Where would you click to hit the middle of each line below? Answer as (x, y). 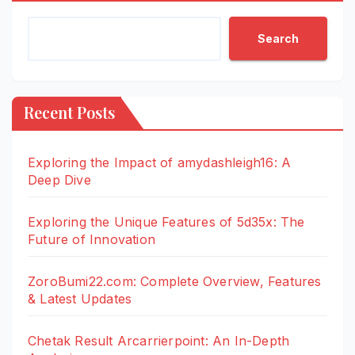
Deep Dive (59, 180)
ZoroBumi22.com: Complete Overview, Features (175, 282)
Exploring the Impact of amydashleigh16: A (160, 163)
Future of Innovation (92, 240)
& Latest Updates (80, 299)
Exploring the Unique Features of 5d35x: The (166, 222)
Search (278, 38)
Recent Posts (69, 113)
